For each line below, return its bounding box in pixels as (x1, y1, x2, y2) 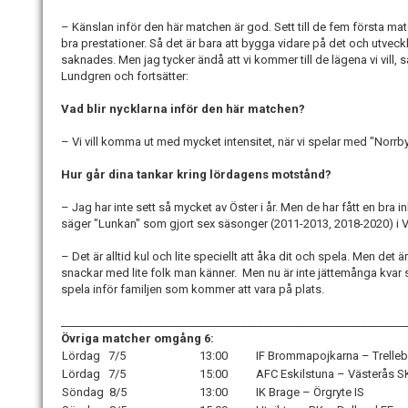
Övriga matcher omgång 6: (61, 331, 214, 346)
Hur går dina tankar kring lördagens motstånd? (61, 168, 331, 182)
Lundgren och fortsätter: (61, 69, 189, 84)
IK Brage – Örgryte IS (256, 385, 364, 400)
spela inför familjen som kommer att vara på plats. (61, 282, 324, 297)
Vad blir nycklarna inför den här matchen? (61, 102, 305, 117)
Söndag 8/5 (62, 385, 127, 400)
